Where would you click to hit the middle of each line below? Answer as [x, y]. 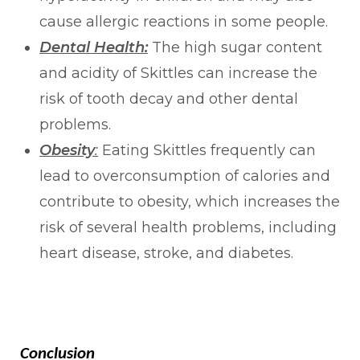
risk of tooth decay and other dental [169, 98]
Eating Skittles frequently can [207, 150]
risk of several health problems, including [188, 227]
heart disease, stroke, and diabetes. [166, 253]
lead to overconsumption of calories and [185, 176]
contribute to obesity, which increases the [190, 201]
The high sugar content [235, 47]
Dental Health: [94, 47]
